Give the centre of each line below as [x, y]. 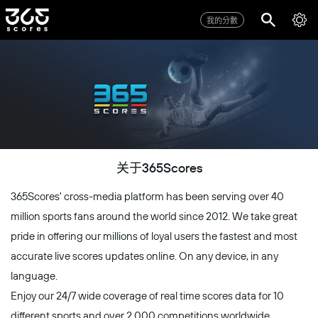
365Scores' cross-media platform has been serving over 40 [147, 196]
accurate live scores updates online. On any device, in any [144, 256]
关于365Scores [159, 168]
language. [34, 276]
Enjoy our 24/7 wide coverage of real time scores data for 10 [147, 296]
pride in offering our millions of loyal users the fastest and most [154, 236]
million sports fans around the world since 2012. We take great [154, 216]
